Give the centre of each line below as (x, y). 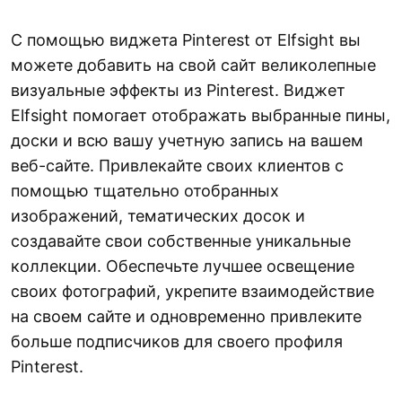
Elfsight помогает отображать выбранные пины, (201, 116)
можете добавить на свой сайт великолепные (193, 66)
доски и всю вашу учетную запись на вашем (187, 141)
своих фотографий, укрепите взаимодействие (192, 292)
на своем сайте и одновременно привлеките (186, 317)
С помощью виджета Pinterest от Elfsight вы (186, 40)
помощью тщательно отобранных (145, 191)
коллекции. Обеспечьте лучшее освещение (183, 267)
